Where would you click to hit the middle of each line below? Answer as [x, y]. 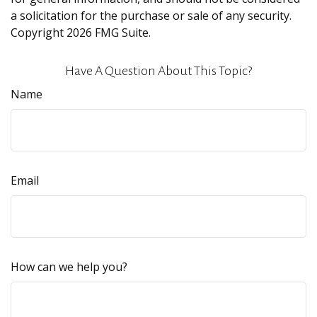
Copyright [39, 33]
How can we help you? [69, 267]
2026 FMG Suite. [109, 33]
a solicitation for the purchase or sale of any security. [151, 16]
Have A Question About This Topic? [158, 71]
